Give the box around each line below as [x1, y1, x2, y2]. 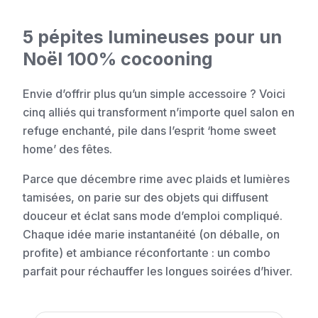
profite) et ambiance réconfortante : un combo [23, 246, 270, 261]
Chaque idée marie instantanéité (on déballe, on [23, 227, 280, 242]
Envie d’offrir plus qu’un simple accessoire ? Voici [23, 87, 285, 102]
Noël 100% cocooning [23, 48, 213, 70]
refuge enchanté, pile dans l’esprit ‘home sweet [23, 124, 276, 138]
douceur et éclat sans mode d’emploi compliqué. [23, 209, 283, 224]
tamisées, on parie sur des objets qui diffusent [23, 190, 268, 205]
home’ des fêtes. [23, 142, 112, 157]
